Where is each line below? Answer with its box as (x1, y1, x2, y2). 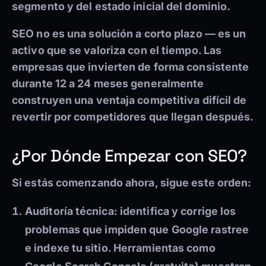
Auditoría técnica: (25, 205, 118, 218)
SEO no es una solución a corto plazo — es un (12, 27, 246, 40)
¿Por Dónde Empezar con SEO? (12, 145, 247, 167)
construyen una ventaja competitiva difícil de (12, 94, 247, 107)
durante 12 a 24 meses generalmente (12, 77, 204, 90)
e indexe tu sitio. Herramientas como (25, 242, 216, 255)
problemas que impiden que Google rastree (25, 223, 249, 236)
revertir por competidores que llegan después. (12, 110, 254, 123)
